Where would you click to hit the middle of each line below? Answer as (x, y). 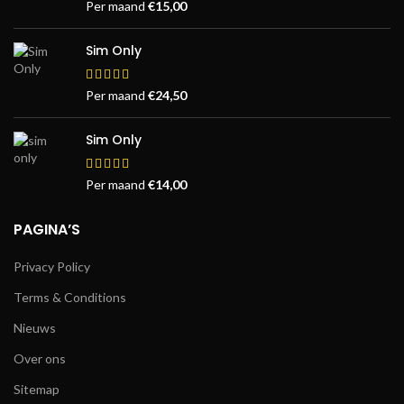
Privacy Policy (52, 267)
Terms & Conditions (70, 298)
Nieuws (35, 328)
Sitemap (37, 390)
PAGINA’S (47, 230)
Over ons (40, 359)
